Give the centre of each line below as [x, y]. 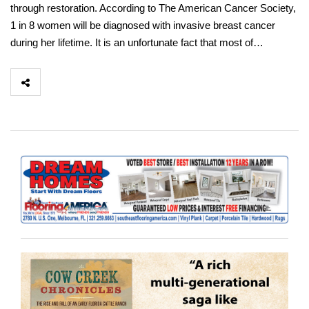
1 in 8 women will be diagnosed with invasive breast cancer [143, 26]
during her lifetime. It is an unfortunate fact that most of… [137, 43]
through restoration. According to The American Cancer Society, [153, 8]
